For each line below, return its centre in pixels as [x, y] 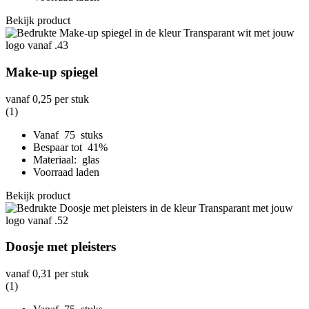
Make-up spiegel [52, 72]
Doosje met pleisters [61, 247]
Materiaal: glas [66, 159]
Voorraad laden [66, 172]
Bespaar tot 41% [72, 147]
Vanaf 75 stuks [68, 134]
